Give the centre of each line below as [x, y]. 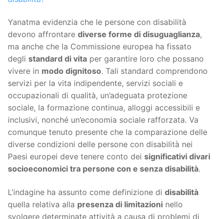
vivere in [25, 71]
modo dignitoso [71, 71]
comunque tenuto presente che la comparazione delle [108, 132]
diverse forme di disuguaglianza [139, 34]
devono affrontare [43, 34]
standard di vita [58, 59]
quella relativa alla [43, 204]
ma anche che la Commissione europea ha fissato [100, 47]
